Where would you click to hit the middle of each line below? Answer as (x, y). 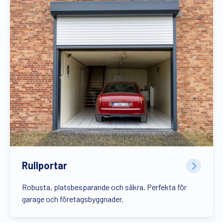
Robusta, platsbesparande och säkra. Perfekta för (104, 187)
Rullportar (45, 166)
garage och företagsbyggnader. (73, 199)
